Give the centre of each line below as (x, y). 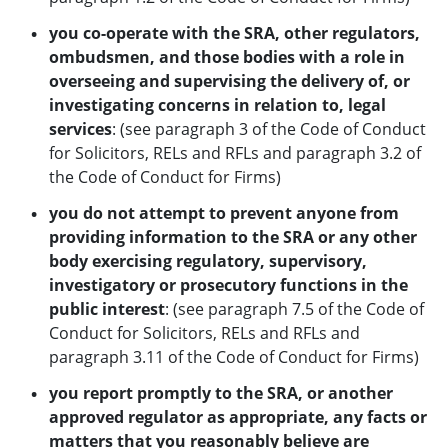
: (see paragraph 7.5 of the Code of (294, 309)
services (80, 129)
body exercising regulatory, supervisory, (208, 261)
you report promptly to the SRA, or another (221, 393)
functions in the (344, 285)
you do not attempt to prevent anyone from (224, 213)
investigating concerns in (149, 105)
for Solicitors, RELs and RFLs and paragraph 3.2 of (235, 153)
